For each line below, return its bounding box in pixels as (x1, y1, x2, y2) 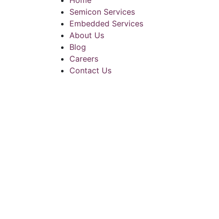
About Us (69, 30, 104, 40)
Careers (69, 54, 98, 64)
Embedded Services (69, 19, 143, 28)
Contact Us (69, 66, 111, 75)
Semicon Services (69, 7, 135, 17)
